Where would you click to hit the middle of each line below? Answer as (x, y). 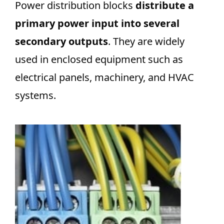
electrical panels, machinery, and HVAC (104, 77)
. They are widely (146, 41)
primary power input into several (97, 23)
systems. (35, 95)
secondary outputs (61, 41)
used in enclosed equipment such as (99, 59)
